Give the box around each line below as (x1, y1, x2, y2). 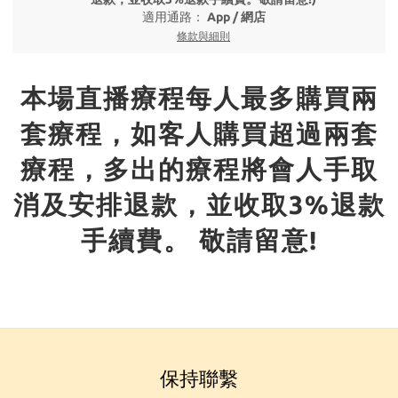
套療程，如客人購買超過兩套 (20, 119, 378, 148)
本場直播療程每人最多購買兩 (20, 84, 378, 113)
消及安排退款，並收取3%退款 (12, 190, 386, 219)
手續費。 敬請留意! (80, 226, 318, 255)
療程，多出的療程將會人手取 (20, 155, 378, 184)
